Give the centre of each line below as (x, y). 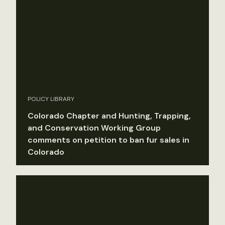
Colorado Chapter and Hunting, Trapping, (109, 116)
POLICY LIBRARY (51, 99)
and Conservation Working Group (94, 128)
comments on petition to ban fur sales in (108, 140)
